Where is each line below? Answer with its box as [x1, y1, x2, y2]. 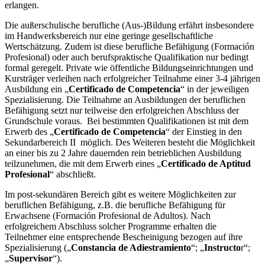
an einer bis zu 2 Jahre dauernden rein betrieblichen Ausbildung [5, 147, 241, 158]
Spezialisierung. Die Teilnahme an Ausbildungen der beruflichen [5, 94, 245, 105]
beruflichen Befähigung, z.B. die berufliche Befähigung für [5, 199, 225, 210]
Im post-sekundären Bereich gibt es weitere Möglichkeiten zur [5, 189, 236, 199]
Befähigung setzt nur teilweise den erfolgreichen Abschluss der [5, 105, 239, 115]
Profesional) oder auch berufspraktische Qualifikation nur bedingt [5, 51, 248, 62]
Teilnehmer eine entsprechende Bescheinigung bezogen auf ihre [5, 231, 243, 242]
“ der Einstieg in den [166, 126, 242, 137]
